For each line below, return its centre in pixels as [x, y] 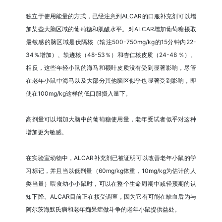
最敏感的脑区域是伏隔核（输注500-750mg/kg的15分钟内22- [111, 42]
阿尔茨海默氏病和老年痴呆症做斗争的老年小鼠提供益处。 [103, 209]
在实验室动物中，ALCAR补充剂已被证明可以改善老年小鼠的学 [111, 158]
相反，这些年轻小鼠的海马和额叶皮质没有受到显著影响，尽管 [111, 67]
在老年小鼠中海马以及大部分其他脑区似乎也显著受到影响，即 [111, 80]
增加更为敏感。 [47, 132]
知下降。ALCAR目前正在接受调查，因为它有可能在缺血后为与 [111, 196]
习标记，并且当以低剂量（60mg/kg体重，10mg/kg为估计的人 [111, 170]
